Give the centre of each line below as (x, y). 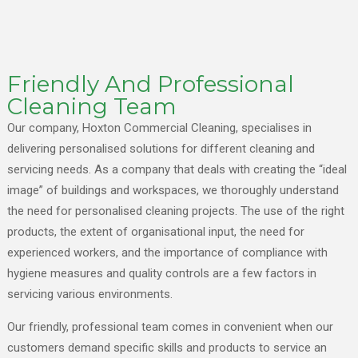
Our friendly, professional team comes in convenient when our (170, 327)
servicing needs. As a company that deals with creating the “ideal (177, 170)
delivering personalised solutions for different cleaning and (161, 149)
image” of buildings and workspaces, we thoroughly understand (173, 191)
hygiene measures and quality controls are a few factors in (162, 274)
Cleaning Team (92, 107)
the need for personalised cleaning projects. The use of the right (176, 211)
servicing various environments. (90, 294)
